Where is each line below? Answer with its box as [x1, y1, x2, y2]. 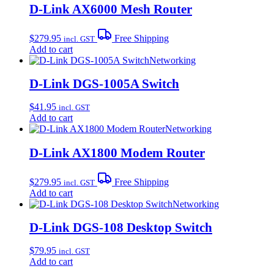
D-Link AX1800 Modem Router [29, 145, 205, 160]
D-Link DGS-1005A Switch [29, 76, 179, 91]
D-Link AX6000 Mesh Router [29, 1, 192, 16]
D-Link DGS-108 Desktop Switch [29, 220, 212, 235]
